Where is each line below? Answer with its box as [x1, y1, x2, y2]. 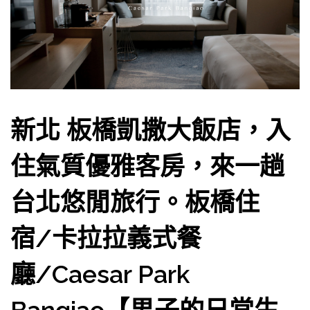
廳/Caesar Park [10, 259, 190, 289]
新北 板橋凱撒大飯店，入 [10, 115, 291, 145]
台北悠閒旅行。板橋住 [10, 187, 259, 217]
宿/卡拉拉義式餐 [10, 223, 201, 253]
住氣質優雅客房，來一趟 [10, 151, 284, 181]
